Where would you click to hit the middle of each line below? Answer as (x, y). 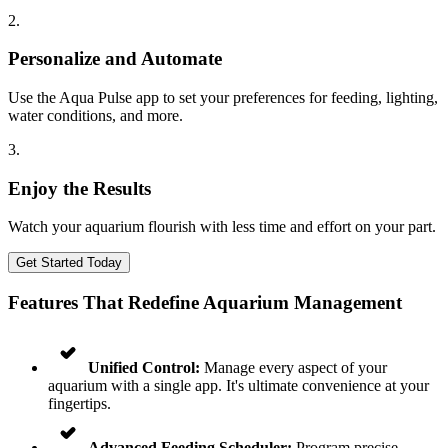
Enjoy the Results (79, 188)
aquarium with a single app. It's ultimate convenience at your (238, 385)
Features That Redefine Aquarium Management (205, 303)
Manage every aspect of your (293, 367)
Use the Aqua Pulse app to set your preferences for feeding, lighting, (223, 98)
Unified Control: (144, 367)
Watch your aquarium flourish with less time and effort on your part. (222, 227)
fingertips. (79, 403)
